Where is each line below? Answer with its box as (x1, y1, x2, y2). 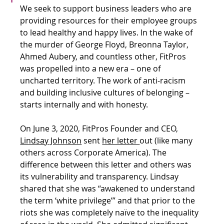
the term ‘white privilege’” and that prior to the (20, 194, 197, 206)
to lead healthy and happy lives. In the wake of (20, 26, 195, 38)
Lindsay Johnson (20, 134, 82, 146)
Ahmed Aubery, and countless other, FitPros (20, 50, 188, 62)
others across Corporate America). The (20, 146, 169, 158)
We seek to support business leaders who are (20, 2, 194, 14)
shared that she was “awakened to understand (20, 182, 197, 194)
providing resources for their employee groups (20, 14, 199, 26)
